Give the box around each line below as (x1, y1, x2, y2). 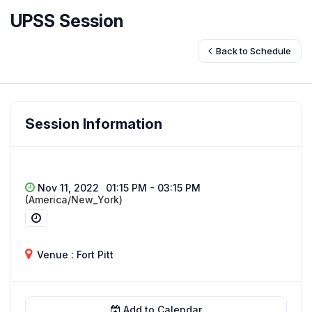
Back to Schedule (214, 45, 291, 56)
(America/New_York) (25, 194, 123, 205)
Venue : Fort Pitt (34, 249, 114, 260)
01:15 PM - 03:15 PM (106, 182, 201, 194)
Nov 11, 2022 (35, 182, 99, 194)
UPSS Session (10, 10, 123, 31)
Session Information (25, 116, 162, 132)
